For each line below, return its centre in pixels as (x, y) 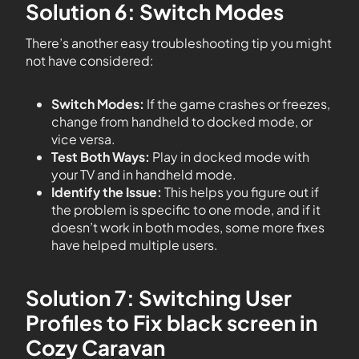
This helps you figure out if (240, 192)
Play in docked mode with (230, 156)
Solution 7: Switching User (159, 297)
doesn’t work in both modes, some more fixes (188, 227)
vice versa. (83, 139)
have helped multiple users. (135, 244)
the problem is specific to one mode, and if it (186, 209)
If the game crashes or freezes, (237, 103)
